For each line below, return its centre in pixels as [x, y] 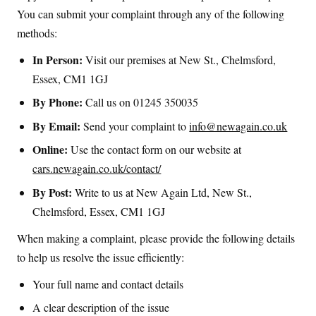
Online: [50, 150]
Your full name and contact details [108, 284]
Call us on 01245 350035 [141, 102]
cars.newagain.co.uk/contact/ [97, 169]
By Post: [53, 192]
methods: [37, 32]
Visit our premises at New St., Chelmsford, [180, 60]
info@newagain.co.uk [238, 126]
